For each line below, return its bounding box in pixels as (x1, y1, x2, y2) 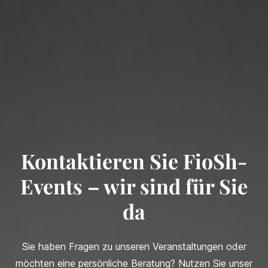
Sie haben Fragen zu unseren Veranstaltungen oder (22, 240, 246, 252)
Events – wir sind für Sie (20, 172, 248, 200)
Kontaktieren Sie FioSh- (21, 147, 247, 175)
